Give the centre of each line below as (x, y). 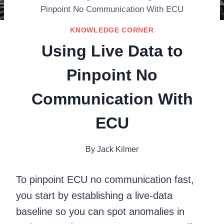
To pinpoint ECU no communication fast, (105, 179)
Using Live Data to (112, 51)
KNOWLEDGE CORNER (112, 30)
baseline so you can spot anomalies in (100, 211)
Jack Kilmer (117, 149)
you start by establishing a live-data (94, 195)
